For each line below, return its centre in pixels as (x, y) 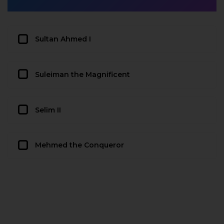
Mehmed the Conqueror (79, 145)
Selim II (48, 110)
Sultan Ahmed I (63, 39)
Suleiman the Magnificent (82, 74)
